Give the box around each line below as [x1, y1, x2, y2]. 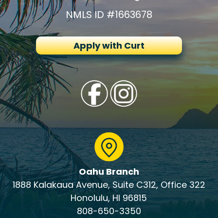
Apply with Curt [73, 39, 145, 52]
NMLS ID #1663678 [66, 8, 152, 21]
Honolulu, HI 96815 [71, 192, 147, 204]
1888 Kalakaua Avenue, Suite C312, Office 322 [12, 179, 205, 191]
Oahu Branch [78, 165, 139, 178]
